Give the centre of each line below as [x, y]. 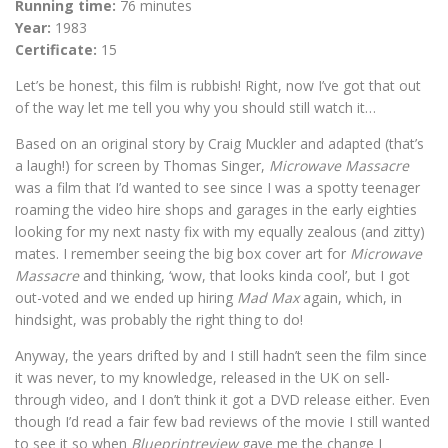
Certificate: [56, 49]
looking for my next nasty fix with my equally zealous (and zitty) [220, 231]
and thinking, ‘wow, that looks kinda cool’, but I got [244, 275]
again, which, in [350, 297]
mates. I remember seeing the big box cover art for [182, 253]
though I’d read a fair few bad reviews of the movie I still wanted [222, 421]
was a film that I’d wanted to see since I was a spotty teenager [217, 187]
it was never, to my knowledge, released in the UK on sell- [202, 377]
